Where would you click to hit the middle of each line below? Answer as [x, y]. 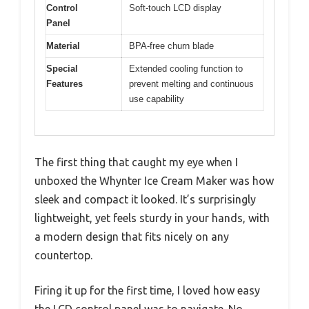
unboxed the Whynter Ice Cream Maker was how [154, 180]
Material [63, 46]
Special [62, 69]
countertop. [63, 255]
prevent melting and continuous [191, 84]
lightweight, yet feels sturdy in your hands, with [152, 218]
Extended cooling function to [186, 69]
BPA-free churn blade [171, 46]
